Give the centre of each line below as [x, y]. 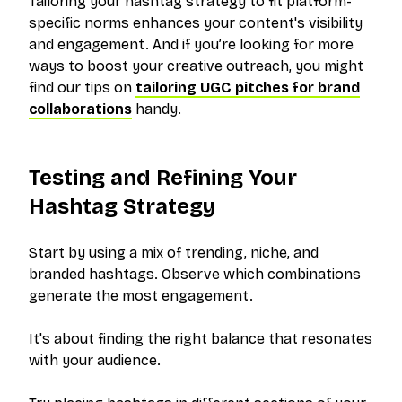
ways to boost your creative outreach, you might [196, 66]
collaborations [80, 109]
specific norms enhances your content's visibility [196, 23]
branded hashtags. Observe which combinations [195, 274]
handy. [157, 109]
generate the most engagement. [141, 296]
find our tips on [82, 87]
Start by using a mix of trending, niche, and [174, 253]
